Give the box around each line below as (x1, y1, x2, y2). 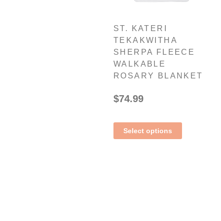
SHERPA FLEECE (113, 47, 195, 56)
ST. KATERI (113, 24, 168, 33)
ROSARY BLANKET (113, 71, 203, 80)
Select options (123, 126, 172, 135)
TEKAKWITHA (113, 36, 177, 44)
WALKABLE (113, 59, 166, 68)
